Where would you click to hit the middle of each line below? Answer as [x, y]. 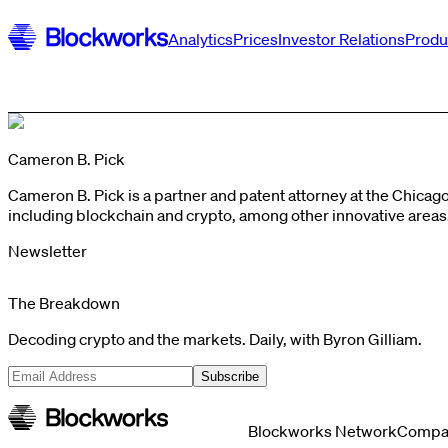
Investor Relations [341, 39]
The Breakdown [64, 303]
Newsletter [47, 251]
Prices [255, 39]
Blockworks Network [322, 431]
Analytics [200, 39]
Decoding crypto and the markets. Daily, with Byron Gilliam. [215, 339]
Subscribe [230, 376]
